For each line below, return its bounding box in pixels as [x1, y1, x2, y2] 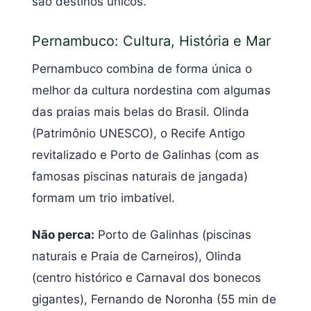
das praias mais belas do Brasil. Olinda [32, 104, 249, 119]
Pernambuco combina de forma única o [32, 61, 252, 76]
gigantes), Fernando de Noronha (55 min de [32, 292, 276, 307]
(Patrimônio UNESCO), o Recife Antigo [32, 126, 245, 140]
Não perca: [32, 228, 94, 242]
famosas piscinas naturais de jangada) [32, 169, 248, 183]
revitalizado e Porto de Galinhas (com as [32, 147, 259, 162]
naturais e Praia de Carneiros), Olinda [32, 249, 242, 264]
